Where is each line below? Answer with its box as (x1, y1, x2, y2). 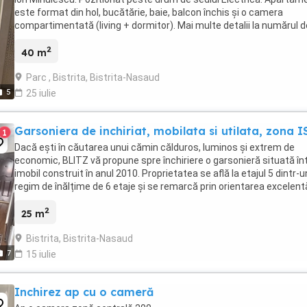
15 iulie (26, 248, 56, 260)
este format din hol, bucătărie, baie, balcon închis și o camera (14, 7, 283, 19)
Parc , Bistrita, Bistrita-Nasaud (26, 71, 160, 83)
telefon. (14, 33, 49, 45)
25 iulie (26, 87, 56, 99)
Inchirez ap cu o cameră (14, 284, 153, 299)
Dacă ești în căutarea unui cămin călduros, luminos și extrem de (14, 141, 295, 153)
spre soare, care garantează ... (14, 193, 147, 205)
